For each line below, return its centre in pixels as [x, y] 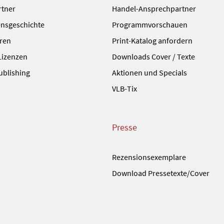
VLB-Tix [124, 89]
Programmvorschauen [150, 25]
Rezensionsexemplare [149, 157]
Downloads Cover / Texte [153, 57]
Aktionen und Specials [149, 73]
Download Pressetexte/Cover [161, 173]
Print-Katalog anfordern [152, 41]
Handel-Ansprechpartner [154, 9]
